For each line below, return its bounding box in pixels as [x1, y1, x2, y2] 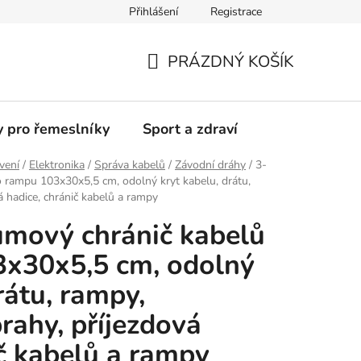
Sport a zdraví [143, 119, 238, 139]
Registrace [210, 4, 262, 19]
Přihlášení [129, 4, 178, 19]
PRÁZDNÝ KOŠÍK [168, 51, 294, 73]
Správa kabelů [94, 157, 165, 173]
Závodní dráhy [175, 157, 246, 173]
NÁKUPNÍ [146, 69, 219, 92]
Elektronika [29, 157, 85, 173]
